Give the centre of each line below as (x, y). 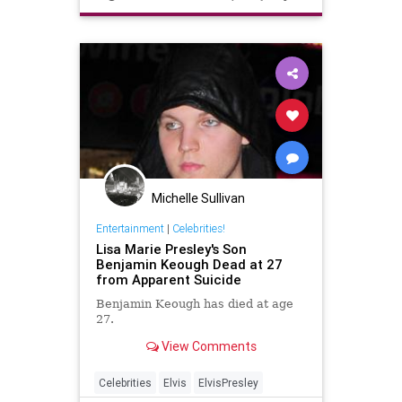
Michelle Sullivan (198, 198)
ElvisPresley (228, 382)
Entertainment (130, 229)
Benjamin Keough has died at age (194, 304)
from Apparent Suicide (168, 280)
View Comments (207, 347)
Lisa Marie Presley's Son (171, 249)
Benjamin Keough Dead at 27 (189, 265)
